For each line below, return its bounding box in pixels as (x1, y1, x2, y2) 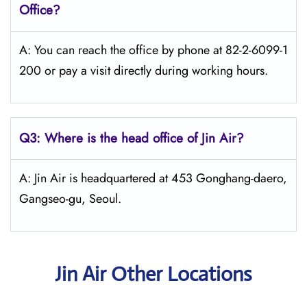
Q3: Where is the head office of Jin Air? (19, 129, 244, 147)
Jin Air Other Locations (55, 261, 252, 286)
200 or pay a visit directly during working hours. (19, 62, 268, 79)
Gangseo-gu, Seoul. (19, 190, 121, 208)
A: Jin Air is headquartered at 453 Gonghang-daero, (19, 169, 287, 187)
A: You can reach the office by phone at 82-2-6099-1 (19, 41, 288, 59)
